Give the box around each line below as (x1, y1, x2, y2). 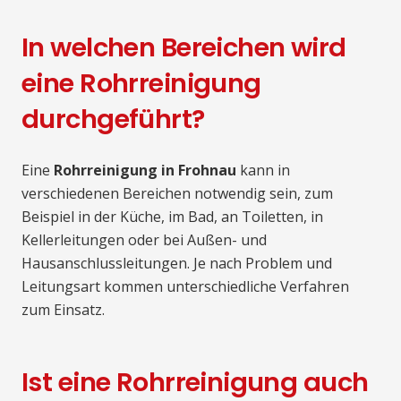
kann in (236, 160, 290, 181)
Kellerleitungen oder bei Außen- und (21, 230, 267, 251)
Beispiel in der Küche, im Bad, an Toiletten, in (21, 207, 323, 227)
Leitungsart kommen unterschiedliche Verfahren (21, 277, 349, 297)
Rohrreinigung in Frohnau (54, 160, 236, 181)
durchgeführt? (21, 101, 205, 138)
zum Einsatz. (21, 300, 105, 320)
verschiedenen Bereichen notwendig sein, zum (21, 183, 333, 204)
